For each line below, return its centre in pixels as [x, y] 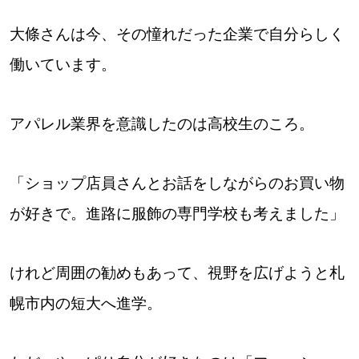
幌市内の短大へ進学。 [85, 303]
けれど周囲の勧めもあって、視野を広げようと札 [177, 272]
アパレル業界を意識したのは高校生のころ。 [161, 124]
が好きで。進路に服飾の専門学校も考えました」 [177, 213]
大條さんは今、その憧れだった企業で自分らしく [177, 34]
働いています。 [63, 65]
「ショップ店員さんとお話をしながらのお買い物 [177, 183]
